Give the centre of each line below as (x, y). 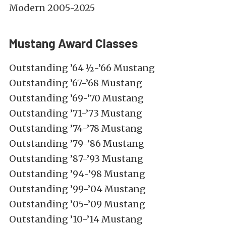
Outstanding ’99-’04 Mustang (77, 189)
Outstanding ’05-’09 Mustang (77, 204)
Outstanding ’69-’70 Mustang (76, 98)
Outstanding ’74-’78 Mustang (76, 129)
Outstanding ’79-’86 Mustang (77, 144)
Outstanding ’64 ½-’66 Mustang (82, 68)
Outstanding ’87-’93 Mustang (76, 159)
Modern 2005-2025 (52, 8)
